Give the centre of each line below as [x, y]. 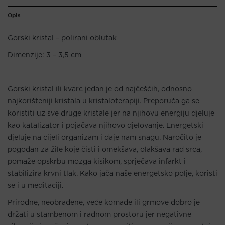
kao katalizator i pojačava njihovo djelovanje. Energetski [105, 125]
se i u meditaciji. [35, 186]
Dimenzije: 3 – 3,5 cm [44, 55]
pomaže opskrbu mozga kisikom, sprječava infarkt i [97, 161]
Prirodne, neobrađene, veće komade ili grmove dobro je [104, 203]
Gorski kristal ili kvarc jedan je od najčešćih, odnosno [100, 89]
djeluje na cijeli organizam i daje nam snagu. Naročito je [104, 137]
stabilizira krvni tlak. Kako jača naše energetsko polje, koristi [113, 174]
